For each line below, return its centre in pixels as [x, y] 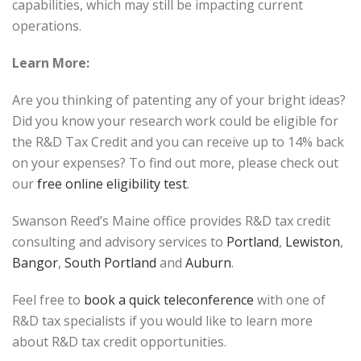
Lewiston [313, 242]
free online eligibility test [110, 184]
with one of [290, 300]
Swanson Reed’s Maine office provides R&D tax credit [171, 221]
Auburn [208, 263]
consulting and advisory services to [119, 242]
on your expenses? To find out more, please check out [175, 163]
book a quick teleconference [169, 300]
